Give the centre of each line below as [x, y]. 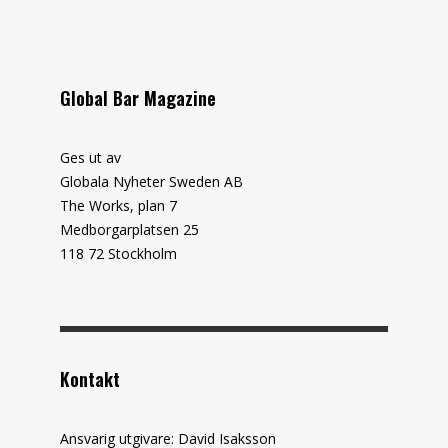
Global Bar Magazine [138, 97]
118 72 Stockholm [118, 253]
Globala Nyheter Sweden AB [151, 181]
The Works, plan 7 [118, 205]
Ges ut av [90, 157]
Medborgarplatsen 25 [129, 229]
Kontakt [90, 378]
